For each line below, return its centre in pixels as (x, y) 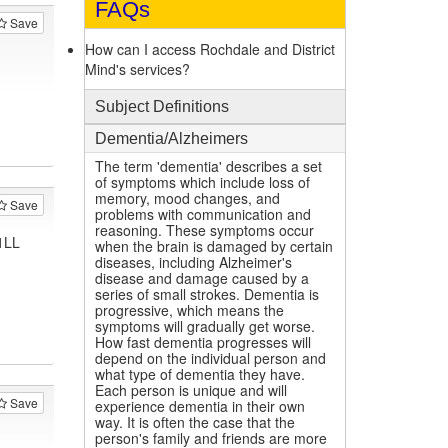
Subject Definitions (161, 106)
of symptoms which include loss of (202, 182)
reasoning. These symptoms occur (204, 230)
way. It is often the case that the (194, 422)
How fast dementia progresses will (202, 342)
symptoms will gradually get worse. (204, 326)
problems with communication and (202, 214)
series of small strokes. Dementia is (206, 294)
